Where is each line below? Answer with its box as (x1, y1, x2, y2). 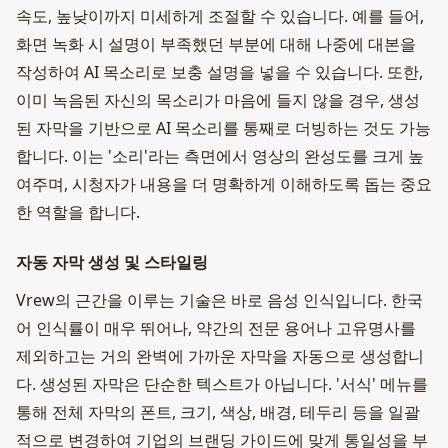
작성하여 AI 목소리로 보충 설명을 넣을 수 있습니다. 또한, (16, 61, 423, 83)
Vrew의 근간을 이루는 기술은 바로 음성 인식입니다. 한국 (16, 289, 423, 311)
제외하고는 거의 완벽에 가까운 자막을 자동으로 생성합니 (16, 345, 424, 367)
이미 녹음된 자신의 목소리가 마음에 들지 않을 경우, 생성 (16, 89, 420, 111)
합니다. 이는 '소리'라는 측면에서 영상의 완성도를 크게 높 (16, 145, 424, 167)
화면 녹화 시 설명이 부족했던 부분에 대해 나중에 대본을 (16, 33, 416, 55)
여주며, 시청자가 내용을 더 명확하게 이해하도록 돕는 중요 (16, 173, 432, 195)
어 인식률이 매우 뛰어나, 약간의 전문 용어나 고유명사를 (16, 317, 416, 339)
